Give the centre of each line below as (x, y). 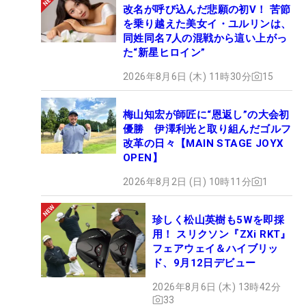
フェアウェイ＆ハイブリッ (215, 248)
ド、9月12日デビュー (204, 263)
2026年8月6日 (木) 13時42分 (217, 287)
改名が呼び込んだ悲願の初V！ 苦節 (207, 9)
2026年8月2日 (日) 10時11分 (187, 181)
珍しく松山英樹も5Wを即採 (219, 220)
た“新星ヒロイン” (164, 52)
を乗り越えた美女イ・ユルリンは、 (207, 24)
